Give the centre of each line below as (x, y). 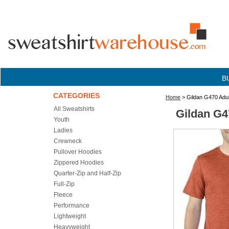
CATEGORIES (76, 96)
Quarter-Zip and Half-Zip (87, 173)
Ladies (63, 130)
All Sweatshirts (74, 109)
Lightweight (70, 216)
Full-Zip (64, 184)
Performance (72, 205)
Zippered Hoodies (79, 163)
